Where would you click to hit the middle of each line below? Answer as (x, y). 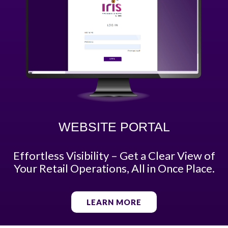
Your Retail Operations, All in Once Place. (114, 168)
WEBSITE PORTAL (114, 126)
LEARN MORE (114, 202)
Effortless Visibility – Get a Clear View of (114, 155)
